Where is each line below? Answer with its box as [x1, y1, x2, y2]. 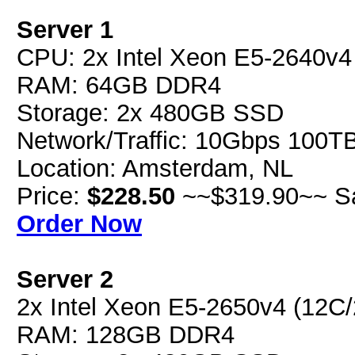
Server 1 [17, 16, 113, 43]
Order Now [17, 210, 142, 237]
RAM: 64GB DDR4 [17, 71, 221, 98]
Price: [17, 182, 87, 209]
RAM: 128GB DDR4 [17, 321, 235, 348]
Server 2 [17, 265, 113, 292]
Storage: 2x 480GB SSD [17, 99, 284, 126]
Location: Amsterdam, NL [17, 155, 293, 181]
